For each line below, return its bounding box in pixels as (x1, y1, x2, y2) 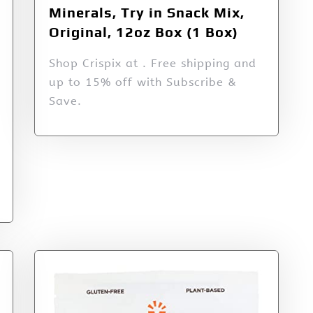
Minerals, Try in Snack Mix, (49, 4, 245, 21)
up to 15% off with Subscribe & (49, 75, 237, 89)
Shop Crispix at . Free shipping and (49, 57, 256, 71)
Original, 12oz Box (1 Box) (49, 24, 238, 41)
